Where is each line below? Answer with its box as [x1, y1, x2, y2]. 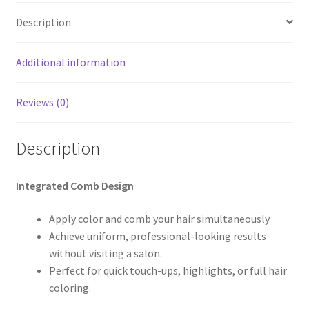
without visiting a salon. [48, 246, 162, 260]
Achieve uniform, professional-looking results [48, 229, 266, 243]
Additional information [15, 54, 126, 69]
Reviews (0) [15, 94, 69, 109]
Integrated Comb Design [15, 179, 134, 193]
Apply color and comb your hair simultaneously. [48, 212, 271, 226]
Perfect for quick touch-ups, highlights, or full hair [48, 263, 287, 277]
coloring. [48, 281, 91, 295]
